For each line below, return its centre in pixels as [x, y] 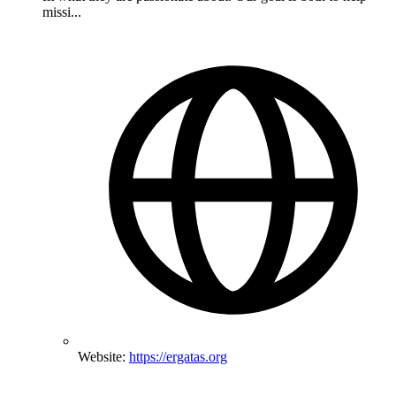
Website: [103, 357]
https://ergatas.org [178, 357]
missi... [62, 12]
